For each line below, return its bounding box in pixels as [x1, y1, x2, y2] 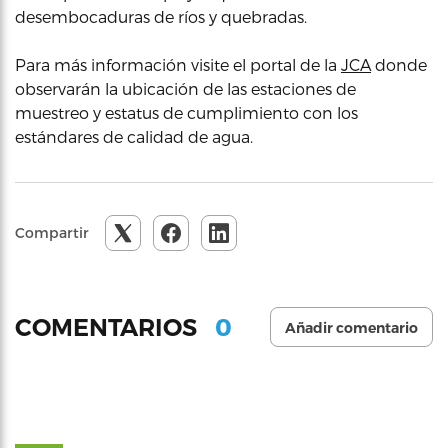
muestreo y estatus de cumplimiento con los [15, 103, 358, 122]
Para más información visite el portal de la [15, 55, 341, 74]
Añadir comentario [285, 319, 418, 337]
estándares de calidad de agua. [15, 127, 253, 146]
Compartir [15, 224, 89, 241]
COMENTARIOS [15, 312, 203, 342]
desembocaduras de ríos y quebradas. [15, 7, 307, 26]
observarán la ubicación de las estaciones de [15, 79, 356, 98]
